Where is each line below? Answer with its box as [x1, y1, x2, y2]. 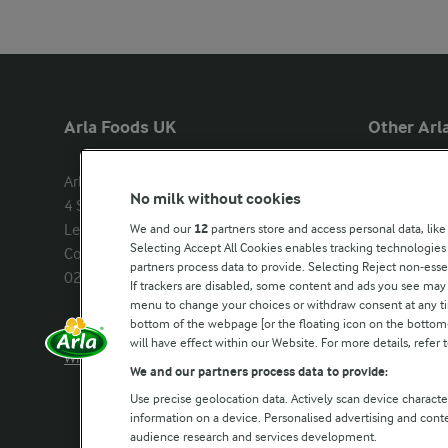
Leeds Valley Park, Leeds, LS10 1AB [64, 221, 293, 239]
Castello [368, 173, 422, 191]
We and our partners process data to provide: [130, 364, 388, 379]
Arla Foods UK [64, 117, 176, 138]
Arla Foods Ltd [64, 173, 156, 191]
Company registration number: [64, 245, 263, 263]
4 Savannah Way [64, 197, 172, 215]
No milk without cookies [130, 189, 301, 208]
